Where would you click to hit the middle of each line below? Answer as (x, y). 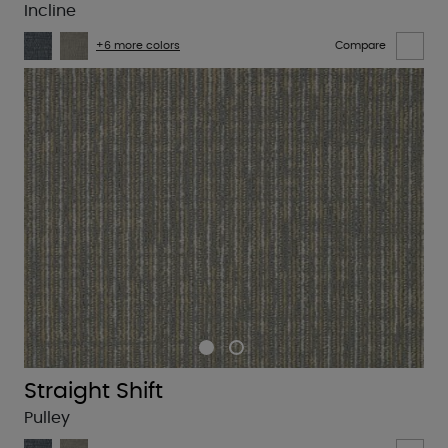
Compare (360, 46)
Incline (50, 10)
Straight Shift (93, 390)
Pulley (47, 417)
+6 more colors (138, 46)
